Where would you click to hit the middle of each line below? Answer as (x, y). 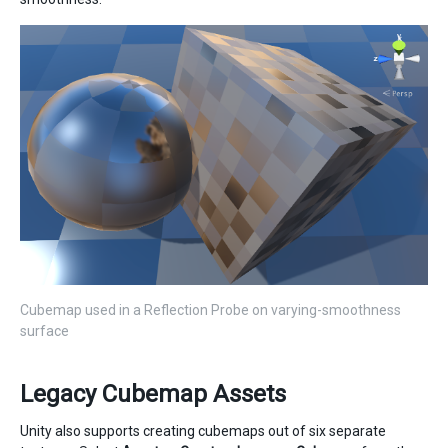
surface (44, 330)
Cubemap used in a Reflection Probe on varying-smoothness (210, 309)
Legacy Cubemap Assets (153, 393)
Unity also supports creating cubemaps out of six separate (203, 430)
